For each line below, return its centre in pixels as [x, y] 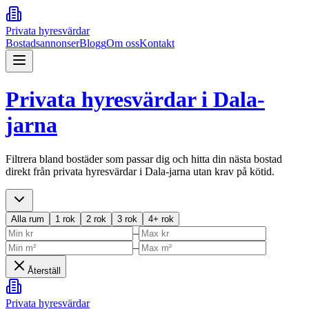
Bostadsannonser [42, 43]
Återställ [44, 270]
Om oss [123, 43]
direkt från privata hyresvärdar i [75, 171]
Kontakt [157, 43]
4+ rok [161, 219]
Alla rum [28, 219]
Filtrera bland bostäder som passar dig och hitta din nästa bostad [144, 159]
